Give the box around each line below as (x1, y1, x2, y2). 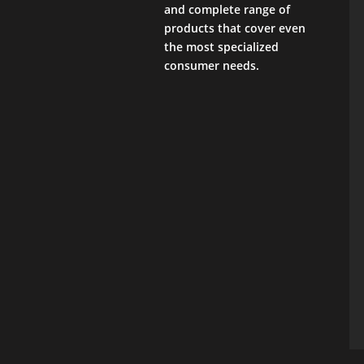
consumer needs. (163, 58, 259, 74)
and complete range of (163, 2, 290, 18)
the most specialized (163, 39, 279, 55)
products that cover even (163, 20, 305, 37)
